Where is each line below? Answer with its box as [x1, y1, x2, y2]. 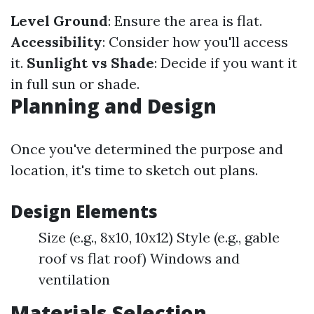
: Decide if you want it [154, 54, 297, 71]
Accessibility [11, 33, 102, 50]
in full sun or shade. [11, 75, 139, 93]
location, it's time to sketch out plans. [11, 161, 258, 179]
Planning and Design [11, 93, 217, 119]
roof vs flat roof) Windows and [39, 250, 240, 267]
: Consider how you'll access [102, 33, 288, 50]
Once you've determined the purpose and [11, 140, 283, 158]
